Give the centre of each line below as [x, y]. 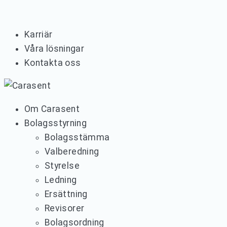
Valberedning [72, 151]
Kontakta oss [53, 63]
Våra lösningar [54, 48]
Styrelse [62, 165]
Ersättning [66, 194]
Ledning [61, 180]
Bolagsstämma [77, 137]
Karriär [39, 34]
